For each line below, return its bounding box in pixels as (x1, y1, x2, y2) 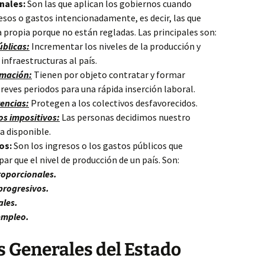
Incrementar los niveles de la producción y (30, 40, 201, 52)
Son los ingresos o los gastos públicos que (12, 140, 183, 151)
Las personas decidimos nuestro (60, 111, 190, 123)
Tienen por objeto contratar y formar (32, 69, 185, 80)
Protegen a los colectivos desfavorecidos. (29, 97, 198, 109)
